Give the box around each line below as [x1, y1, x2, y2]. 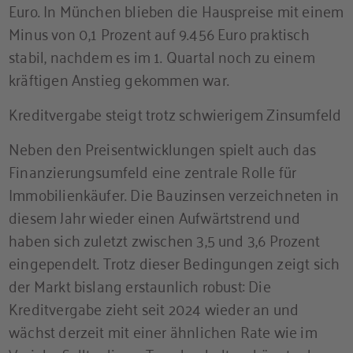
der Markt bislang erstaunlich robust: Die [9, 270, 271, 299]
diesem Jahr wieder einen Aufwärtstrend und [9, 202, 300, 230]
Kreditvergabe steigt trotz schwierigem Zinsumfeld [9, 98, 342, 127]
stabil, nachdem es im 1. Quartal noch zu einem [9, 41, 315, 69]
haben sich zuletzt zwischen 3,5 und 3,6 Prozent [9, 225, 320, 253]
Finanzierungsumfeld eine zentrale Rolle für [9, 156, 297, 184]
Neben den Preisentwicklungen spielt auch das [9, 133, 317, 162]
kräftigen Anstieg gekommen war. [9, 64, 229, 92]
